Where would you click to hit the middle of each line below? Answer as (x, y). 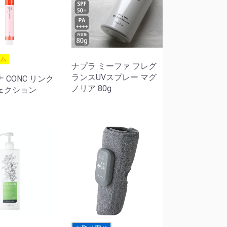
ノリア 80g (91, 89)
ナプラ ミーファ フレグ (114, 66)
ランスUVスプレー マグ (114, 78)
